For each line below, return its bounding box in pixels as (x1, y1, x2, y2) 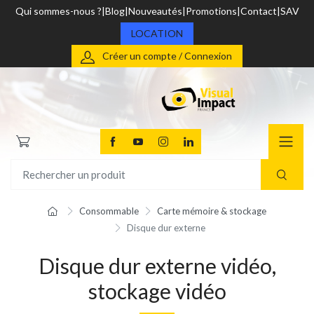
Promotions (185, 5, 237, 17)
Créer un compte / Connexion (102, 50, 232, 62)
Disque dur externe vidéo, (38, 253, 276, 279)
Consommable (79, 205, 139, 217)
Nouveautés (128, 5, 182, 17)
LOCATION (131, 27, 183, 39)
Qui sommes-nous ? (15, 5, 102, 17)
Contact (240, 5, 277, 17)
